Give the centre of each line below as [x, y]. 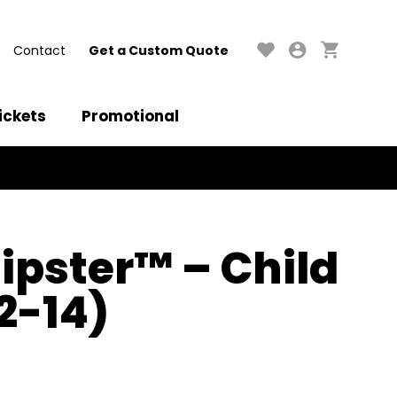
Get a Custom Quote [159, 50]
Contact [39, 50]
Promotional [130, 116]
